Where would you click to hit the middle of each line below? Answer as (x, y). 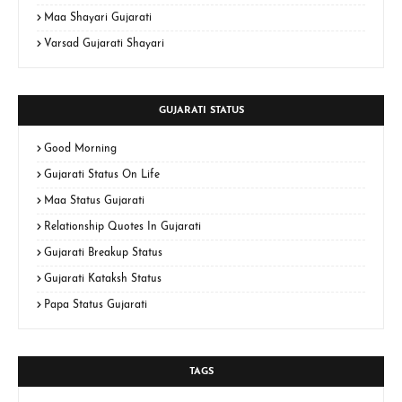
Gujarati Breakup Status (103, 253)
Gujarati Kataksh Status (103, 279)
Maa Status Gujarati (94, 201)
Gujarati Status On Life (102, 175)
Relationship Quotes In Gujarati (122, 227)
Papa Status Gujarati (96, 305)
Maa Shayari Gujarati (98, 17)
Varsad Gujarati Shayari (104, 44)
